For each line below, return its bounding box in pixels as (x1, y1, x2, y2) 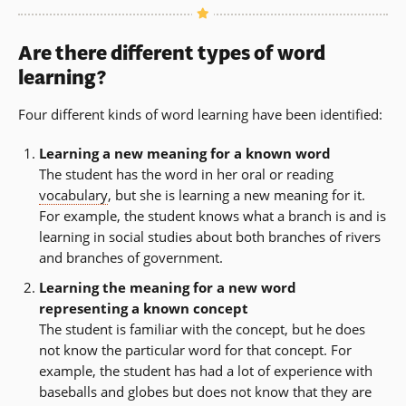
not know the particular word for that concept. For (38, 341, 352, 360)
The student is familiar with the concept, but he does (38, 320, 365, 339)
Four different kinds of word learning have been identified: (18, 105, 382, 124)
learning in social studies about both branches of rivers (38, 227, 381, 246)
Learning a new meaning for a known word (38, 144, 331, 163)
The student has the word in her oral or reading (38, 165, 333, 184)
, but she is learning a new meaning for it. (107, 186, 365, 205)
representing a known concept (38, 299, 248, 318)
